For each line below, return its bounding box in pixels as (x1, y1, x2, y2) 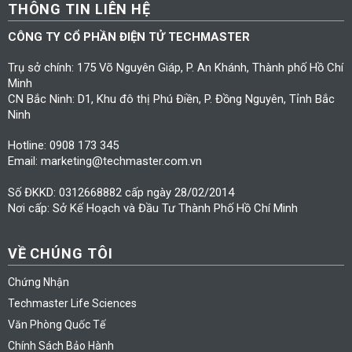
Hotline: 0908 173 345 (7, 138, 119, 153)
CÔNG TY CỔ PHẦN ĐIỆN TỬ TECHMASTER (7, 29, 250, 44)
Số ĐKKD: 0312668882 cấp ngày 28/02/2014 (7, 185, 234, 200)
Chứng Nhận (7, 275, 69, 288)
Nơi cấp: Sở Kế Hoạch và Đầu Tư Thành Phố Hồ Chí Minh (7, 200, 298, 215)
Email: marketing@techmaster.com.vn (7, 154, 202, 169)
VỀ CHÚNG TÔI (7, 244, 113, 262)
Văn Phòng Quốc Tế (7, 317, 105, 331)
